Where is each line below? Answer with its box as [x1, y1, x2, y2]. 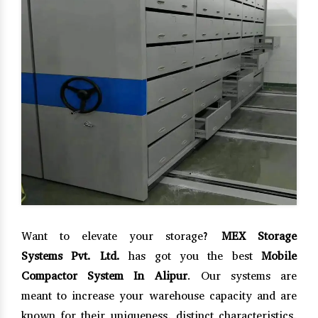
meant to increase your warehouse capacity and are [21, 287, 297, 303]
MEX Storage [221, 228, 297, 243]
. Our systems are [187, 268, 297, 283]
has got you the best [119, 248, 261, 263]
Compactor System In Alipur [21, 268, 187, 283]
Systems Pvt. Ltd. [21, 248, 120, 263]
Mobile [261, 248, 297, 263]
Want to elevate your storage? [21, 228, 221, 243]
